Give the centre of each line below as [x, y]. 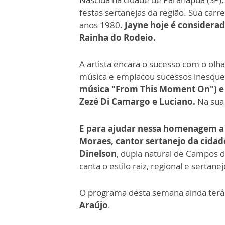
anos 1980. [102, 25]
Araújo [94, 205]
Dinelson [98, 154]
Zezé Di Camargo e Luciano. [138, 102]
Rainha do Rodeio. [118, 38]
